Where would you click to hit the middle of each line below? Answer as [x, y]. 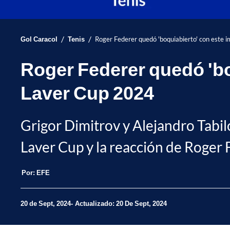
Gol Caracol [39, 39]
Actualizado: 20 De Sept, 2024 [121, 204]
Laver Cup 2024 [87, 92]
